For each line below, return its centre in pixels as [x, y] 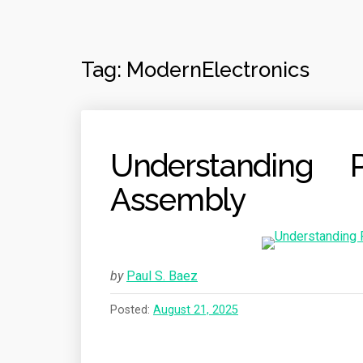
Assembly [178, 200]
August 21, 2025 [196, 310]
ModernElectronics [218, 70]
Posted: [132, 310]
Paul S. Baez [162, 276]
